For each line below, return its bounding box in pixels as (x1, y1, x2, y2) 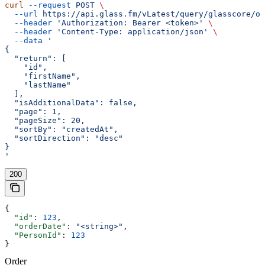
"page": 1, (5, 107, 62, 117)
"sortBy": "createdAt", (5, 125, 118, 134)
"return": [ (5, 54, 66, 63)
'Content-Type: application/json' (52, 27, 208, 37)
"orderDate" (5, 222, 66, 231)
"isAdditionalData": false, (5, 98, 137, 108)
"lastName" (5, 80, 71, 90)
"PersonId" (5, 231, 62, 240)
